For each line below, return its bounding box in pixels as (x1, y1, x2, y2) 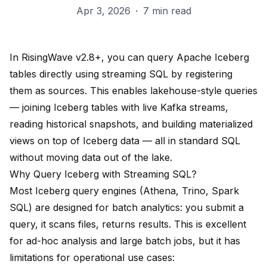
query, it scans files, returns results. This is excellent (10, 218, 246, 231)
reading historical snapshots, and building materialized (10, 118, 253, 131)
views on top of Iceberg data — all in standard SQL (10, 135, 240, 147)
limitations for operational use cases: (10, 252, 175, 264)
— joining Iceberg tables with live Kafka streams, (10, 101, 228, 114)
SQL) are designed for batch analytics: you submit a (10, 201, 244, 214)
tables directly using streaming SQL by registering (10, 68, 232, 80)
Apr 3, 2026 (76, 5, 131, 17)
